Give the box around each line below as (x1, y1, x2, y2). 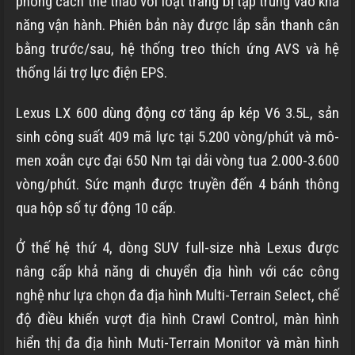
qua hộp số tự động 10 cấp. (16, 198, 176, 217)
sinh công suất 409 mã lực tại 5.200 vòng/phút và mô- (16, 127, 339, 146)
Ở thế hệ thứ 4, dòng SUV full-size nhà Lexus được (16, 239, 339, 258)
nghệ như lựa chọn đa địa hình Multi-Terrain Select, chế (16, 286, 339, 305)
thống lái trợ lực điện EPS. (16, 63, 167, 82)
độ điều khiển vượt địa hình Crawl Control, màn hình (16, 310, 339, 329)
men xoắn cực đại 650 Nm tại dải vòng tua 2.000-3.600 (16, 151, 339, 170)
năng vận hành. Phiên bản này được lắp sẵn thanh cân (16, 15, 339, 34)
